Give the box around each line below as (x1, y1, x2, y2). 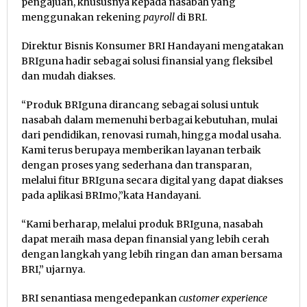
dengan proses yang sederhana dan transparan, (21, 158, 251, 171)
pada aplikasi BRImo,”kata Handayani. (21, 188, 201, 201)
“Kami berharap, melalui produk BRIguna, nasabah (21, 217, 263, 230)
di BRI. (177, 10, 207, 23)
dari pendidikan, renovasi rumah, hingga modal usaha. (21, 128, 281, 141)
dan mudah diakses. (21, 69, 115, 82)
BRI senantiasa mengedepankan (21, 291, 179, 304)
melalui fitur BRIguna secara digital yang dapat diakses (21, 173, 283, 186)
